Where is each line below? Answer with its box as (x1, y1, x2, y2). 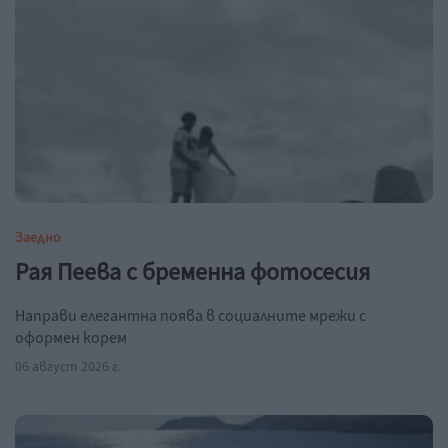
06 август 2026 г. (15, 357, 121, 378)
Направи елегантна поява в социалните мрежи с (15, 305, 366, 328)
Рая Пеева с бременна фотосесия (15, 255, 370, 291)
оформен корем (15, 327, 127, 350)
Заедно (15, 228, 61, 249)
